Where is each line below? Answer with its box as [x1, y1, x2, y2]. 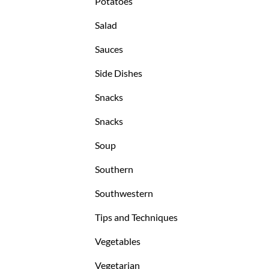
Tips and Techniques [95, 211, 178, 223]
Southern [95, 163, 134, 175]
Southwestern [95, 187, 154, 199]
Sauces [95, 43, 124, 55]
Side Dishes [95, 67, 143, 79]
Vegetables [95, 235, 141, 247]
